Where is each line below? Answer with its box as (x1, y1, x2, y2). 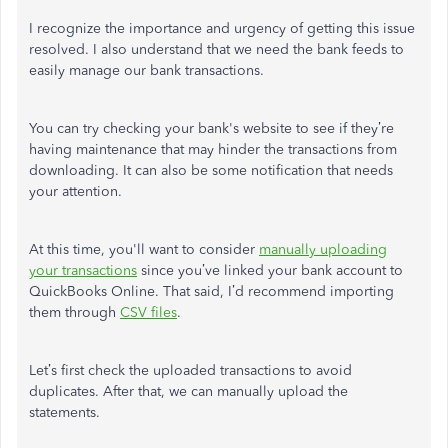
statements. (29, 404, 100, 421)
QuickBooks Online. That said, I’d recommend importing (29, 283, 394, 300)
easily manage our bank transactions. (29, 62, 264, 79)
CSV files (120, 304, 177, 321)
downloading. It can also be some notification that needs (29, 162, 393, 179)
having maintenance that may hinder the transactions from (29, 141, 397, 158)
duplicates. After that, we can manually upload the (29, 383, 348, 400)
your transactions (29, 262, 137, 279)
